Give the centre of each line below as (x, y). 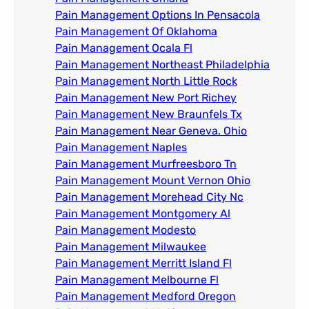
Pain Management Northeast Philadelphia (162, 65)
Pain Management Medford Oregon (146, 297)
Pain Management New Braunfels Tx (149, 114)
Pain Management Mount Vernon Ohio (153, 181)
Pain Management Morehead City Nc (149, 197)
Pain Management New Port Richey (146, 98)
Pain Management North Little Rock (146, 81)
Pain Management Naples (121, 148)
